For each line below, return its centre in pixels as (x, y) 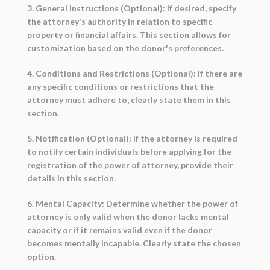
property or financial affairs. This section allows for (129, 35)
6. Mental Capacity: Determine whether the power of (132, 204)
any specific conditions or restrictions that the (120, 87)
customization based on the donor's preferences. (125, 48)
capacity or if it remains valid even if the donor (119, 230)
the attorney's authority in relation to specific (119, 22)
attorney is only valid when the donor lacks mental (128, 217)
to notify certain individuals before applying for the (129, 152)
